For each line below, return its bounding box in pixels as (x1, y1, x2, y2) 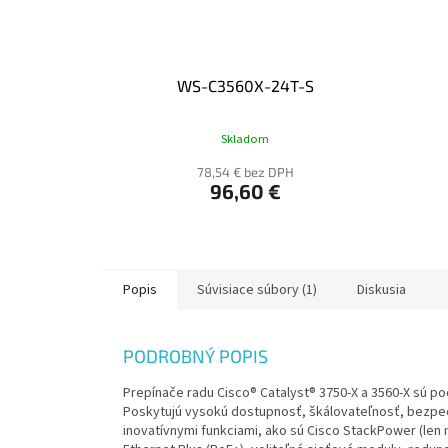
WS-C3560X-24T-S (176, 76, 314, 96)
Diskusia (357, 280, 406, 301)
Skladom (221, 129, 270, 148)
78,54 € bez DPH (196, 164, 294, 181)
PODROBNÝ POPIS (123, 345, 268, 368)
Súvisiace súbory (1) (197, 280, 317, 301)
